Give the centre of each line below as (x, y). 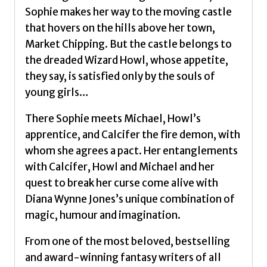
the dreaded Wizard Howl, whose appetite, (127, 60)
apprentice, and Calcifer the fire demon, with (133, 135)
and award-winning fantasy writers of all (123, 258)
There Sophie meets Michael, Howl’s (113, 119)
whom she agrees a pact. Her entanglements (131, 151)
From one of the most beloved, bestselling (128, 242)
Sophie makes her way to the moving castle (128, 12)
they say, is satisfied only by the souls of (120, 77)
